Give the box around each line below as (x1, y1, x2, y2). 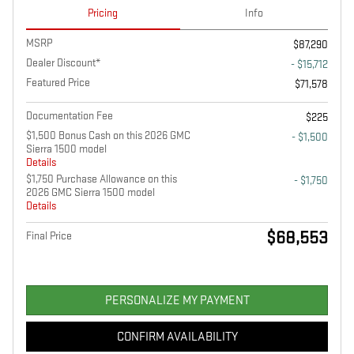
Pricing (88, 6, 119, 21)
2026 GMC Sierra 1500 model (26, 186, 155, 200)
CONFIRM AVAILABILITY (116, 329, 238, 345)
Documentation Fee (26, 109, 113, 123)
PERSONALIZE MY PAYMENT (104, 292, 250, 308)
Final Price (26, 229, 72, 243)
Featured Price (26, 76, 90, 90)
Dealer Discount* (26, 56, 100, 70)
